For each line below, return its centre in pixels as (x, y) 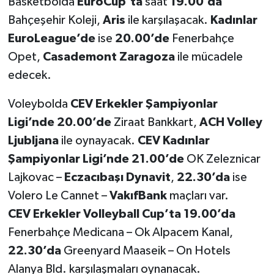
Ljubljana (33, 140)
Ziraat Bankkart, (155, 122)
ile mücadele (209, 57)
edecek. (29, 75)
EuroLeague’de (51, 38)
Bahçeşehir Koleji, (55, 20)
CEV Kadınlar (173, 140)
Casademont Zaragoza (109, 57)
